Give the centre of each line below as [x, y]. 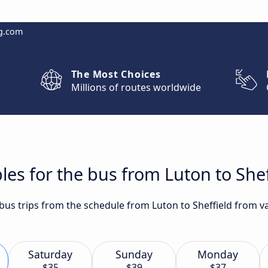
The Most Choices [116, 74]
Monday [218, 254]
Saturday [50, 254]
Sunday [134, 254]
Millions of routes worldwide [136, 87]
